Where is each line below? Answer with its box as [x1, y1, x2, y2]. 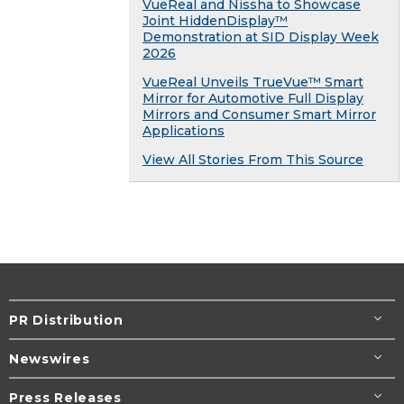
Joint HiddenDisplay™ [142, 13, 288, 30]
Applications [142, 123, 225, 140]
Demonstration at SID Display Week [142, 29, 379, 46]
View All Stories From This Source [142, 151, 363, 169]
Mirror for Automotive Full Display [142, 90, 363, 107]
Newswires [9, 351, 90, 368]
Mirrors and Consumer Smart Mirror [142, 106, 376, 124]
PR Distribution [9, 312, 124, 329]
